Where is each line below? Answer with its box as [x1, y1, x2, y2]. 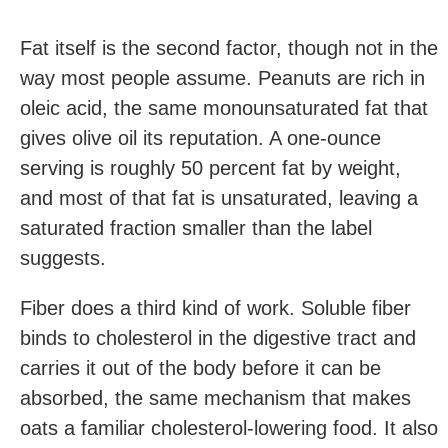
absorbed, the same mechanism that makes [20, 387, 411, 409]
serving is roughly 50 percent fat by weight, [20, 157, 401, 179]
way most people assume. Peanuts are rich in [20, 67, 425, 89]
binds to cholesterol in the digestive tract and [20, 327, 416, 349]
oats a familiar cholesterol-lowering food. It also [20, 417, 438, 439]
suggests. [20, 247, 106, 269]
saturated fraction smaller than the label [20, 217, 372, 239]
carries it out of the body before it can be [20, 357, 381, 379]
